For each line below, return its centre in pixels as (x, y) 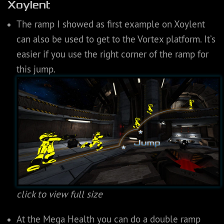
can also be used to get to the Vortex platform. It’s (116, 39)
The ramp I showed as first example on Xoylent (110, 24)
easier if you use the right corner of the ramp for (112, 54)
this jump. (36, 69)
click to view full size (59, 194)
